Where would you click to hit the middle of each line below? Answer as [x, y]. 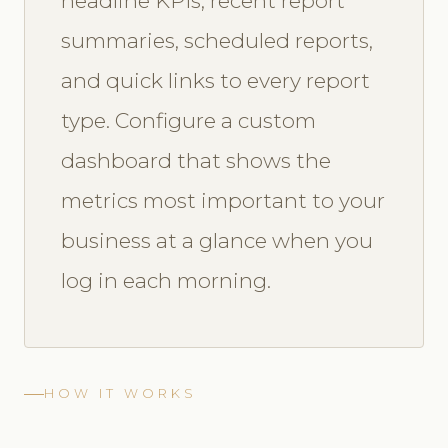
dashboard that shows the [196, 161]
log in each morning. [166, 281]
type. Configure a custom [188, 121]
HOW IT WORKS [120, 394]
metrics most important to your [223, 201]
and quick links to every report [215, 81]
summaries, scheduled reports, [217, 41]
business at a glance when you [217, 241]
